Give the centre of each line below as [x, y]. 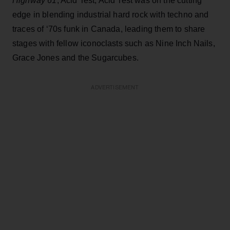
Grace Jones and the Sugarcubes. [75, 57]
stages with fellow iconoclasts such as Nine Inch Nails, [114, 43]
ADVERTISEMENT [115, 87]
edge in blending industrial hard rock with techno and [111, 14]
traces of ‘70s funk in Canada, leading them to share [109, 29]
